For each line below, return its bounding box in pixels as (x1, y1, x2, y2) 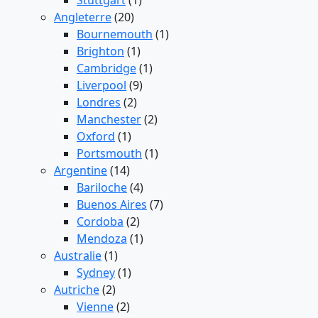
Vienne (77, 299, 114, 315)
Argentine (54, 163, 107, 179)
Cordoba (77, 214, 124, 230)
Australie (54, 248, 102, 264)
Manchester (77, 111, 141, 128)
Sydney (77, 265, 115, 281)
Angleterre (54, 9, 111, 26)
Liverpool (77, 77, 126, 94)
